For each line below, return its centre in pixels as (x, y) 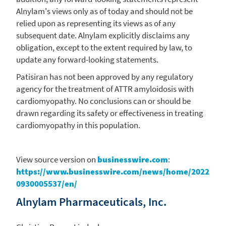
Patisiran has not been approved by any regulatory (105, 76)
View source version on (57, 159)
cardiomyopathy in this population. (78, 125)
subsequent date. (47, 35)
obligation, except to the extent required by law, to (104, 47)
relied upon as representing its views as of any (96, 23)
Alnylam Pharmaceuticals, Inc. (91, 201)
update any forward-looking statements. (87, 59)
